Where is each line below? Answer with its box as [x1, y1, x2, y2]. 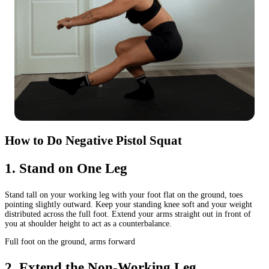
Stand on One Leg [19, 161, 127, 177]
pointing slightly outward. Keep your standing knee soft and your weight [5, 200, 252, 210]
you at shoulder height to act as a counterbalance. [5, 219, 172, 229]
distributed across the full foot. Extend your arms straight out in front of [5, 210, 251, 219]
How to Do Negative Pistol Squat [5, 133, 182, 147]
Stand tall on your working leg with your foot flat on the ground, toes [5, 190, 243, 200]
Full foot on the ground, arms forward [5, 237, 135, 246]
